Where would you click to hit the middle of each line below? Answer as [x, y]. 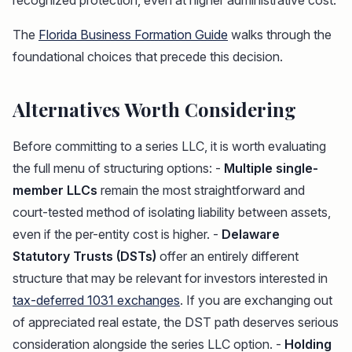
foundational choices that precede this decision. [148, 57]
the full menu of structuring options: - [118, 169]
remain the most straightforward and [201, 191]
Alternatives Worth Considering [154, 110]
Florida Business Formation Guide [133, 35]
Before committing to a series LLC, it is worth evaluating [169, 147]
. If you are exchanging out [256, 301]
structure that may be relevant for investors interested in [170, 279]
